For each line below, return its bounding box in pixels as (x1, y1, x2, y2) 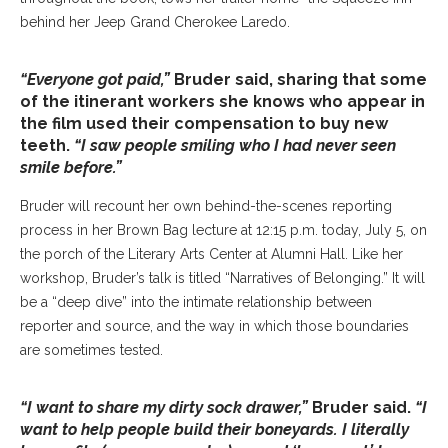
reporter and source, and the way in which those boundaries (20, 318, 409, 334)
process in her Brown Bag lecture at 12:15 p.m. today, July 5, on (20, 222, 427, 238)
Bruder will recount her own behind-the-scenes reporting (20, 198, 392, 214)
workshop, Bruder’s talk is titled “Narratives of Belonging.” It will (20, 270, 425, 286)
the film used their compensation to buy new (20, 114, 388, 133)
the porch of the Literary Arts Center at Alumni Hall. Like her (20, 246, 403, 262)
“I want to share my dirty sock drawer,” (20, 398, 312, 417)
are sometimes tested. (20, 342, 163, 358)
